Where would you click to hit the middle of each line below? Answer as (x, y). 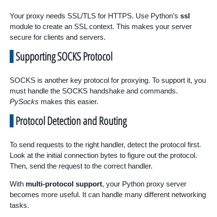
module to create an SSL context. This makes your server (101, 26)
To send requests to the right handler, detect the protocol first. (105, 144)
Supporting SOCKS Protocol (64, 56)
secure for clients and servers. (58, 37)
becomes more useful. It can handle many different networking (108, 194)
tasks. (19, 205)
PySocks (24, 101)
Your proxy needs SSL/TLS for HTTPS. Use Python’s (95, 15)
